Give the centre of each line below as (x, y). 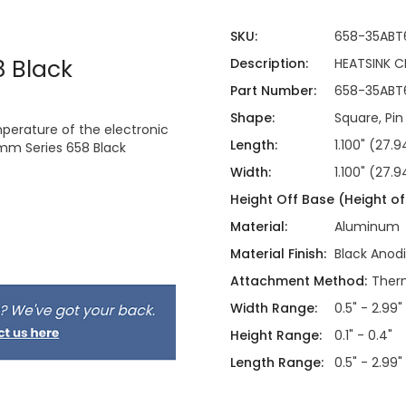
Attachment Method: (299, 281)
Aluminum (367, 227)
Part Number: (273, 91)
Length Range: (277, 363)
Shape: (252, 118)
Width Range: (274, 309)
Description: (269, 64)
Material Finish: (278, 254)
